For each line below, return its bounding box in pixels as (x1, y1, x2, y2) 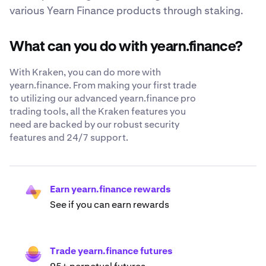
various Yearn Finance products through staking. (9, 3, 243, 17)
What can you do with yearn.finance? (9, 39, 243, 54)
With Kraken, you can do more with (9, 65, 161, 78)
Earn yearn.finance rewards (50, 182, 171, 195)
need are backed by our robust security (9, 118, 179, 131)
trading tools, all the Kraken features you (9, 104, 186, 118)
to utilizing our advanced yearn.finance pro (9, 91, 196, 104)
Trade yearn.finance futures (50, 244, 173, 257)
